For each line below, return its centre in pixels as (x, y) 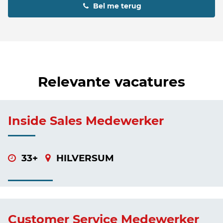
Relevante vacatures (111, 81)
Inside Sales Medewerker (86, 120)
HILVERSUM (84, 158)
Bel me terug (117, 6)
